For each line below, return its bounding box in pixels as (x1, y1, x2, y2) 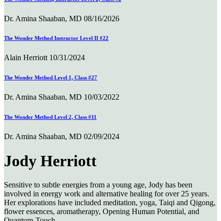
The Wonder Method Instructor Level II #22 (4, 35, 109, 41)
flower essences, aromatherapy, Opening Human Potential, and (4, 207, 199, 216)
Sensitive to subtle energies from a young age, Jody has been (4, 181, 192, 189)
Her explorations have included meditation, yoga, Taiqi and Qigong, (4, 198, 216, 207)
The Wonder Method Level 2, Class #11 (4, 114, 97, 120)
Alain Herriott (4, 53, 47, 62)
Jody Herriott (4, 151, 97, 170)
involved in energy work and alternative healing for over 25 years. (4, 189, 209, 198)
